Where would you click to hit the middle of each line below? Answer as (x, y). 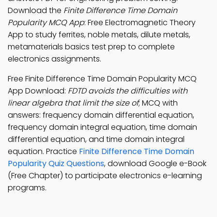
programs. (27, 188)
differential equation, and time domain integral (96, 139)
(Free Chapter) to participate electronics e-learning (105, 176)
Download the (36, 10)
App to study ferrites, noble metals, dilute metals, (99, 35)
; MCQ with (158, 103)
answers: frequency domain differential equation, (101, 115)
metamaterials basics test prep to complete (91, 47)
